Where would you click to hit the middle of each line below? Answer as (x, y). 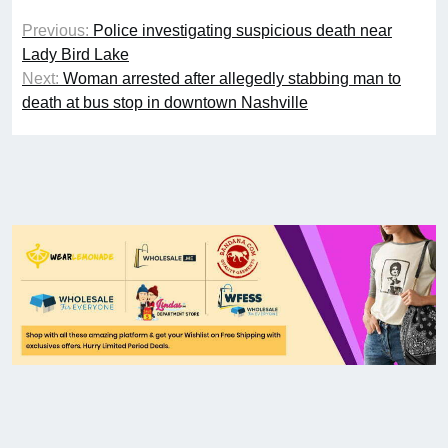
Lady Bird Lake (75, 54)
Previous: (55, 30)
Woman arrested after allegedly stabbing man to (232, 78)
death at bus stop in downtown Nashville (165, 102)
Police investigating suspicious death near (242, 30)
